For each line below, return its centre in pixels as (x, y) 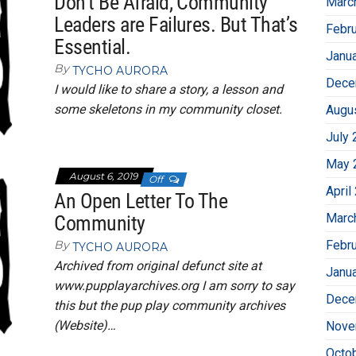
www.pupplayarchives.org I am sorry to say (175, 286)
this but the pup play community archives (170, 306)
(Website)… (85, 326)
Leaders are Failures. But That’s (176, 25)
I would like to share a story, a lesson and (169, 90)
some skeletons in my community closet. (168, 110)
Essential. (93, 47)
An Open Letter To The (141, 201)
